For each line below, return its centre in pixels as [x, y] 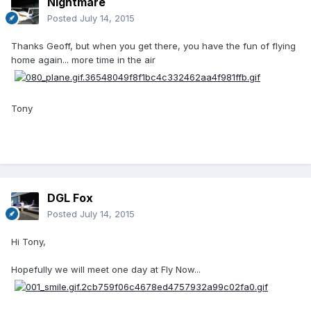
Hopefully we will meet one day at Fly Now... [106, 270]
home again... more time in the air [83, 60]
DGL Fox [70, 198]
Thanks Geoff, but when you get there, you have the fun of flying [153, 46]
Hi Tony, [28, 242]
